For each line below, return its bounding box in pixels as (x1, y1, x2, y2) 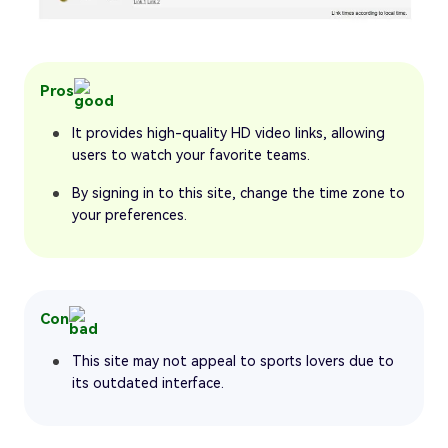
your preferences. (72, 206, 187, 223)
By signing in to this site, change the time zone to (72, 184, 405, 201)
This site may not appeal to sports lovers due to (72, 352, 394, 369)
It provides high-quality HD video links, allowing (72, 124, 385, 141)
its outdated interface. (72, 374, 224, 391)
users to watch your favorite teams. (72, 146, 310, 163)
